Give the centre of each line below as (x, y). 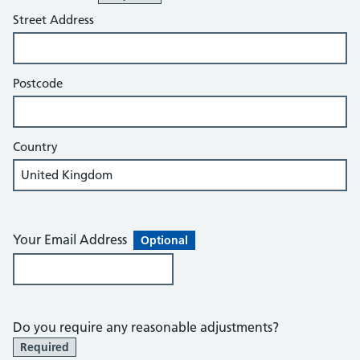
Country (35, 147)
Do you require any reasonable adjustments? (149, 327)
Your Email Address (73, 239)
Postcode (38, 83)
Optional (164, 240)
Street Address (53, 20)
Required (45, 347)
